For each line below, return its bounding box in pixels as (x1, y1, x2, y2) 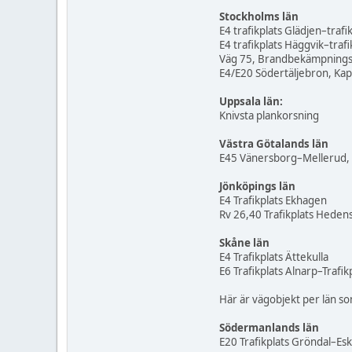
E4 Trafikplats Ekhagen (219, 193, 327, 208)
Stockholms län (219, 9, 299, 24)
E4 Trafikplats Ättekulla (219, 250, 328, 265)
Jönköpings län (219, 179, 295, 194)
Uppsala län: (219, 94, 283, 109)
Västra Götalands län (219, 137, 328, 152)
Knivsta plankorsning (219, 108, 319, 123)
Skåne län (219, 236, 269, 251)
